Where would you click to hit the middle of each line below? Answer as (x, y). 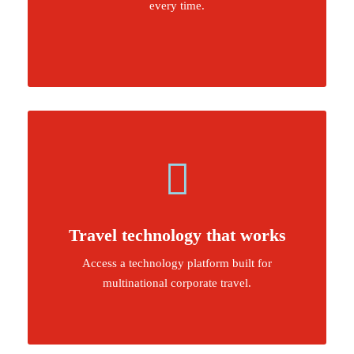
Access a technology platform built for (177, 263)
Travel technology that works (177, 235)
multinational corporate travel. (177, 283)
